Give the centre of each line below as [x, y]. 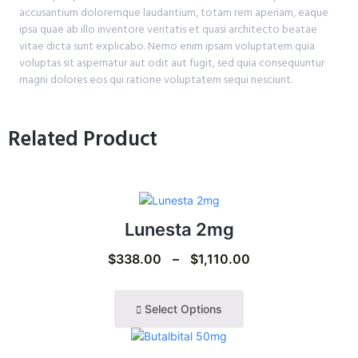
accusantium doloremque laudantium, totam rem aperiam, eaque [174, 13]
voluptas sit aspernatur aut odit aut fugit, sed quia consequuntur [172, 63]
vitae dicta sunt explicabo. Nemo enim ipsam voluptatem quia [167, 46]
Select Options [182, 308]
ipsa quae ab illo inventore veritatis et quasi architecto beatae [168, 30]
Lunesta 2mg [179, 229]
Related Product [83, 139]
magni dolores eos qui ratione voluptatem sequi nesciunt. [156, 80]
